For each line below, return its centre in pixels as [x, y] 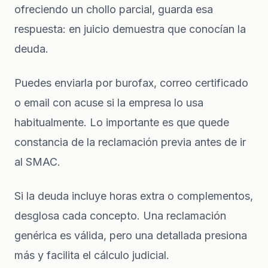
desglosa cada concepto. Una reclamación [120, 215]
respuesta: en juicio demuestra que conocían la [130, 29]
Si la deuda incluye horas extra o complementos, [134, 196]
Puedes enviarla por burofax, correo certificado [131, 83]
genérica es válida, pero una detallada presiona [131, 235]
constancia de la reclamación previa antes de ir [130, 142]
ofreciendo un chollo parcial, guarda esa [114, 9]
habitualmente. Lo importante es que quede [122, 122]
